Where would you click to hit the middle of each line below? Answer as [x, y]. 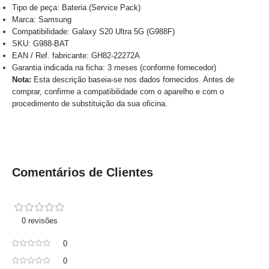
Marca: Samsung [42, 20]
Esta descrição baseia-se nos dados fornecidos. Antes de [133, 80]
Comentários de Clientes [83, 172]
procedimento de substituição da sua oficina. [90, 104]
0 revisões [40, 221]
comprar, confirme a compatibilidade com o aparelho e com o [118, 92]
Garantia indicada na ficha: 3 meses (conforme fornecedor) [114, 68]
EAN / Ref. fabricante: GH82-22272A [76, 56]
